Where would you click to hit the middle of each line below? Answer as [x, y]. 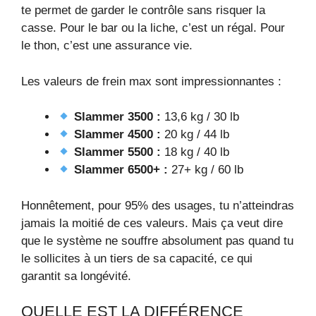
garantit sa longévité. [76, 276]
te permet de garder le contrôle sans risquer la [143, 11]
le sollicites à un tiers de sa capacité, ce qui [137, 258]
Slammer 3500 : [118, 117]
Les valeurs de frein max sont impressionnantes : [151, 81]
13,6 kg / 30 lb [200, 117]
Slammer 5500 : [118, 152]
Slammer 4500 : [118, 135]
